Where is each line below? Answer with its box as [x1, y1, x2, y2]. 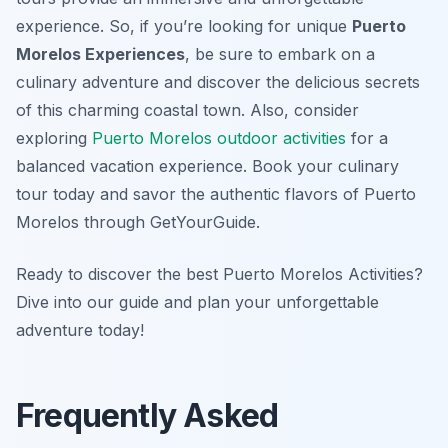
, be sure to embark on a [185, 44, 375, 65]
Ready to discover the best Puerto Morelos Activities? [16, 264, 423, 285]
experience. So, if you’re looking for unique [16, 16, 352, 37]
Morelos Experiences [16, 44, 185, 65]
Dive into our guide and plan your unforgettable [16, 292, 379, 313]
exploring [16, 128, 92, 149]
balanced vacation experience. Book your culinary [16, 156, 399, 177]
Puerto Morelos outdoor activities [92, 128, 346, 149]
